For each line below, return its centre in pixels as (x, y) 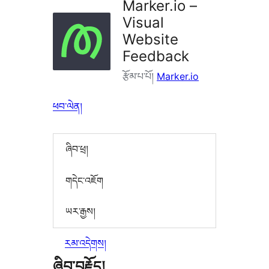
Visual (143, 23)
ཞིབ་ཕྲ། (77, 149)
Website (150, 40)
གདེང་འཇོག (84, 180)
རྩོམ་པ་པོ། (140, 77)
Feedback (156, 56)
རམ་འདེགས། (86, 243)
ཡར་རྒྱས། (81, 212)
